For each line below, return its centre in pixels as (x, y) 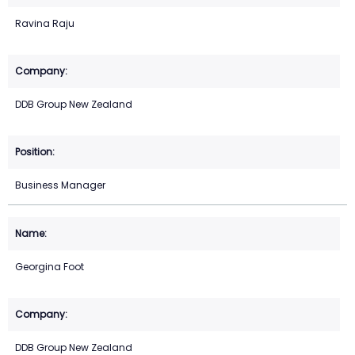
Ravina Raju (45, 24)
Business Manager (60, 185)
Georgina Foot (50, 267)
